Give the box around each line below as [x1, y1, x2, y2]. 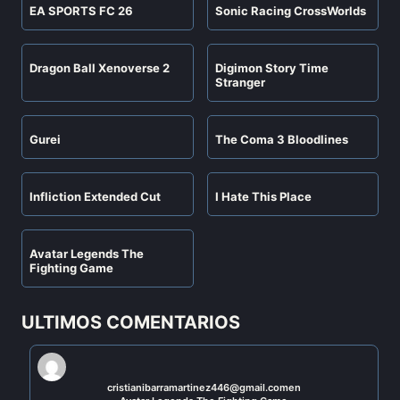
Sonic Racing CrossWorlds [214, 4, 366, 19]
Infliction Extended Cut [29, 189, 161, 204]
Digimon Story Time [214, 61, 329, 76]
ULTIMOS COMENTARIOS [21, 311, 240, 333]
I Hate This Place [214, 189, 312, 204]
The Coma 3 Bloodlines [214, 132, 348, 147]
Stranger [214, 75, 265, 90]
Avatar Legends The [29, 246, 144, 262]
